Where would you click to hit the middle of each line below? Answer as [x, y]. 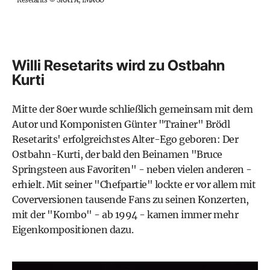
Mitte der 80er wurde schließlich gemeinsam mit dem [132, 109]
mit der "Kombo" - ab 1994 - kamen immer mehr [125, 214]
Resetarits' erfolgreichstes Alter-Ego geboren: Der [125, 139]
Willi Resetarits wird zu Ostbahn [118, 65]
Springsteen [40, 169]
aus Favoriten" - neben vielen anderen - [159, 169]
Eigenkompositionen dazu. [73, 229]
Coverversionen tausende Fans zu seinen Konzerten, [130, 199]
